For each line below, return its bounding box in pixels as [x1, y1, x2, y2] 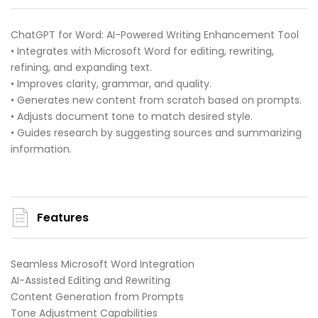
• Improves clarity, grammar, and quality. [11, 77, 212, 92]
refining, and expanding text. [11, 60, 152, 75]
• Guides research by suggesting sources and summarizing [11, 126, 302, 141]
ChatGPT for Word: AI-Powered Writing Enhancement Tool [11, 28, 299, 43]
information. [11, 142, 72, 157]
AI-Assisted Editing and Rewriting [11, 273, 170, 288]
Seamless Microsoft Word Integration [11, 257, 194, 272]
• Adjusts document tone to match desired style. [11, 109, 253, 124]
